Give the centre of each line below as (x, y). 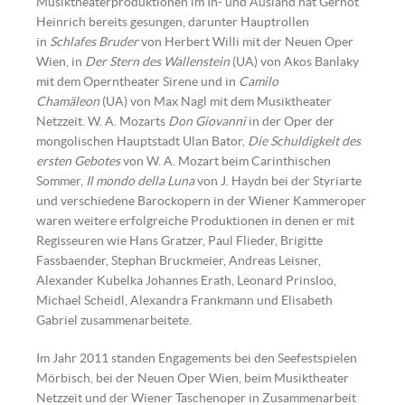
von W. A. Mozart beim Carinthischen (226, 161)
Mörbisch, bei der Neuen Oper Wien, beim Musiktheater (193, 378)
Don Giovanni (207, 121)
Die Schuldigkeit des (304, 141)
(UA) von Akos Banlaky (294, 61)
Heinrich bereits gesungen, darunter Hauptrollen (173, 22)
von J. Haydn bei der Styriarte (278, 181)
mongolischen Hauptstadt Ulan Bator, (142, 141)
